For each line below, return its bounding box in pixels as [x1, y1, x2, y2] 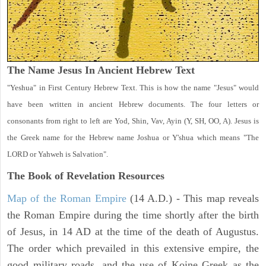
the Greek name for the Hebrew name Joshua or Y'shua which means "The [7, 132, 259, 142]
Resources [115, 169, 164, 182]
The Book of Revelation [7, 169, 115, 182]
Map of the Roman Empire [7, 192, 126, 204]
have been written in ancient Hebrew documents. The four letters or [7, 99, 259, 109]
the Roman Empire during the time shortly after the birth [7, 208, 259, 221]
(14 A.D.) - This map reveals [126, 192, 259, 204]
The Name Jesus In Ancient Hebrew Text [7, 64, 195, 76]
